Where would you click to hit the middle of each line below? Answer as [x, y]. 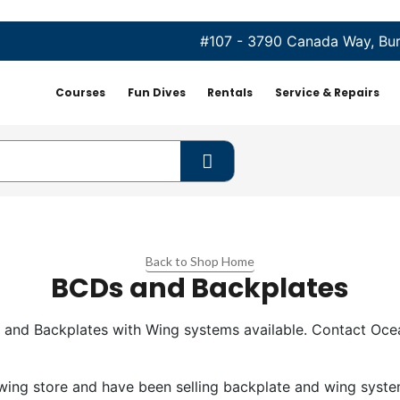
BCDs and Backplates [200, 288]
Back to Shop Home [200, 261]
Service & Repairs [327, 92]
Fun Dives [156, 92]
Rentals [230, 92]
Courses [81, 92]
